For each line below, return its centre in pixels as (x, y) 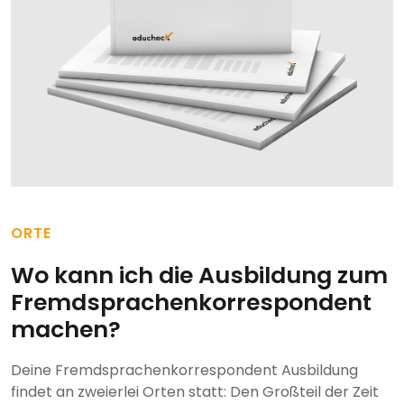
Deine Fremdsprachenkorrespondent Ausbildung (184, 371)
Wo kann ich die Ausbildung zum (199, 276)
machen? (66, 330)
